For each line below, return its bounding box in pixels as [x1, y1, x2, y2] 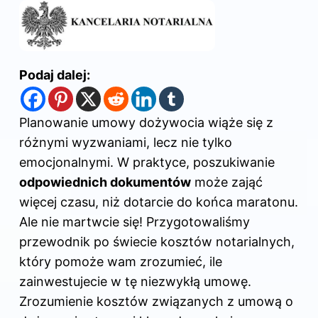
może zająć [191, 174, 263, 190]
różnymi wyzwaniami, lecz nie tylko [19, 134, 232, 150]
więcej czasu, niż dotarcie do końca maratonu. [19, 194, 298, 209]
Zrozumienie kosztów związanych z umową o [19, 293, 293, 309]
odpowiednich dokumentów [19, 174, 191, 190]
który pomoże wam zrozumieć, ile [19, 253, 222, 269]
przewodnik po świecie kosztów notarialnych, [19, 234, 295, 249]
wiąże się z [208, 114, 273, 130]
